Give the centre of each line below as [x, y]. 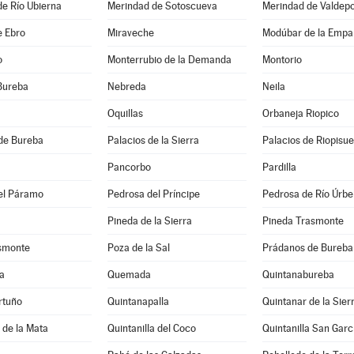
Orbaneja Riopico [300, 113]
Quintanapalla [138, 301]
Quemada [129, 275]
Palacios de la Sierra [153, 140]
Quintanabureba [298, 275]
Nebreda [126, 87]
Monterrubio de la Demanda [169, 60]
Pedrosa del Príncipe [153, 194]
